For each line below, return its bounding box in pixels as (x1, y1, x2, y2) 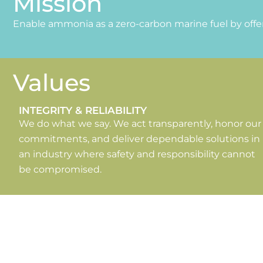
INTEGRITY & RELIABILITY (19, 104, 147, 117)
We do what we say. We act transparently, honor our (19, 118, 261, 130)
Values (13, 68, 90, 97)
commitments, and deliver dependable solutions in (19, 133, 260, 145)
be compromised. (19, 164, 102, 176)
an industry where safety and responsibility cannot (19, 149, 255, 160)
